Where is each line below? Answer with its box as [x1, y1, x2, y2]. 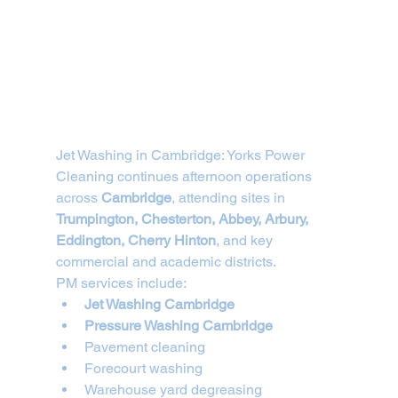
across [55, 188, 101, 206]
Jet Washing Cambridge [84, 295, 235, 313]
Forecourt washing [84, 359, 203, 377]
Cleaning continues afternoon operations [55, 167, 315, 185]
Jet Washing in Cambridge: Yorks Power [55, 146, 308, 163]
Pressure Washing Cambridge [84, 316, 273, 334]
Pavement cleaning [84, 338, 205, 355]
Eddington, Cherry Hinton [55, 231, 216, 249]
